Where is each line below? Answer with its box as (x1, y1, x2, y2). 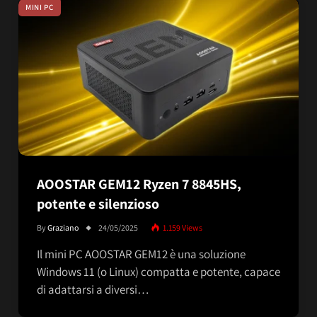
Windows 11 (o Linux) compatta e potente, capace (37, 263, 280, 279)
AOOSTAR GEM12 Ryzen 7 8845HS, (37, 174, 241, 193)
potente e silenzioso (37, 194, 159, 213)
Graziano (47, 221, 79, 233)
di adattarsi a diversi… (37, 281, 149, 297)
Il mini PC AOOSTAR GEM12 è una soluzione (37, 246, 246, 262)
